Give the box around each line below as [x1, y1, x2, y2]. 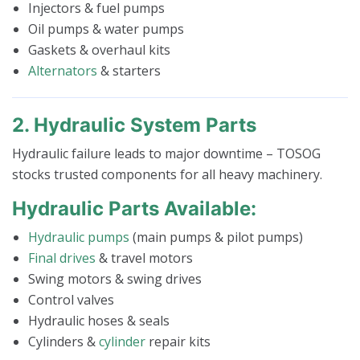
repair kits [145, 333, 211, 351]
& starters [97, 62, 161, 80]
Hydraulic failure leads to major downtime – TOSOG [12, 145, 321, 163]
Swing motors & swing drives [28, 270, 202, 288]
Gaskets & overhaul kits [28, 41, 170, 59]
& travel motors [96, 249, 193, 268]
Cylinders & [28, 333, 99, 351]
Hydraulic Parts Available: [12, 197, 256, 221]
